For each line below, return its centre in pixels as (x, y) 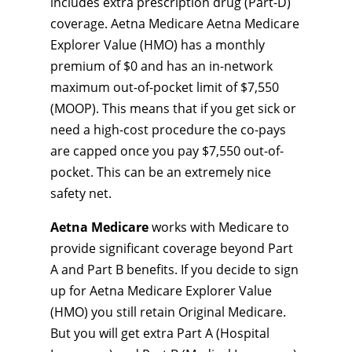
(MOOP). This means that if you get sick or (173, 108)
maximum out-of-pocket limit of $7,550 (165, 87)
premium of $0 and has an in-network (161, 66)
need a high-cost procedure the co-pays (168, 130)
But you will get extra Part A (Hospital (160, 333)
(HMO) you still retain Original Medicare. (168, 312)
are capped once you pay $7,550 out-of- (167, 151)
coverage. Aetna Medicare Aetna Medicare (175, 24)
